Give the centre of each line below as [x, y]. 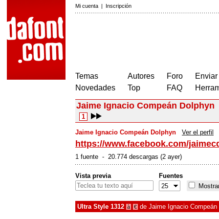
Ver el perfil [198, 132]
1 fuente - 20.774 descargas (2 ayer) [129, 157]
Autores [141, 76]
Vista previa [93, 176]
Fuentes [171, 176]
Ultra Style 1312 [101, 207]
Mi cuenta [87, 6]
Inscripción [119, 6]
